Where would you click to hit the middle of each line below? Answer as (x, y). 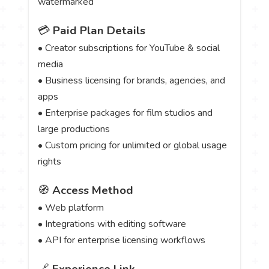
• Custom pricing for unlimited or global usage (133, 146)
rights (50, 162)
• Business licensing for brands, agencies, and (132, 81)
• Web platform (71, 208)
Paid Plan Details (99, 31)
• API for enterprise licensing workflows (122, 240)
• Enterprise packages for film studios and (125, 113)
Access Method (93, 191)
